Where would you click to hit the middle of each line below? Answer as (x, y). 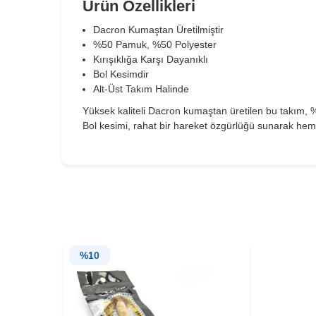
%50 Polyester (184, 45)
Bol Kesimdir (121, 74)
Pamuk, (133, 45)
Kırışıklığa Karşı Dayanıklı (151, 60)
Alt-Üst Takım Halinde (141, 89)
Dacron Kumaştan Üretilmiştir (160, 30)
